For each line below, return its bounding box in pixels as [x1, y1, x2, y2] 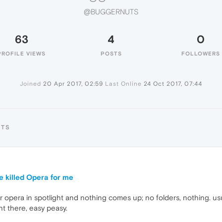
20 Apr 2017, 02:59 [43, 80, 103, 87]
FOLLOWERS [181, 51, 220, 56]
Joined [20, 80, 41, 87]
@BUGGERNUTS [83, 7, 139, 16]
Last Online [105, 80, 142, 87]
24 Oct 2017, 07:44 [144, 80, 202, 87]
